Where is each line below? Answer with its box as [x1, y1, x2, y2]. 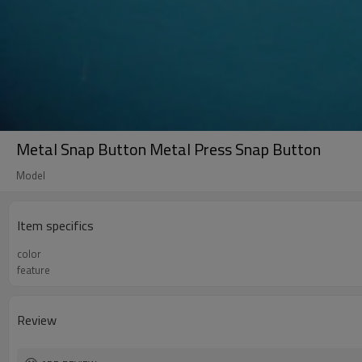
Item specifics [17, 216, 94, 235]
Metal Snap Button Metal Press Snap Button [16, 137, 321, 162]
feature [17, 262, 50, 278]
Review [17, 310, 57, 330]
